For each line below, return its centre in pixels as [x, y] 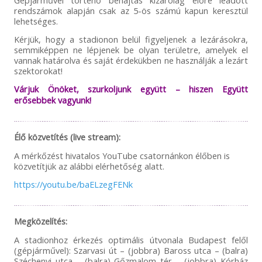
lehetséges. [36, 21]
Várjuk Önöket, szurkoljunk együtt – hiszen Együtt [131, 89]
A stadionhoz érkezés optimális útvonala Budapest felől [131, 240]
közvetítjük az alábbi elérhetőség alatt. [89, 166]
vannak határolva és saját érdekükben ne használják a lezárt [131, 61]
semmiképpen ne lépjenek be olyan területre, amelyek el [131, 50]
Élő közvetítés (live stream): [67, 137]
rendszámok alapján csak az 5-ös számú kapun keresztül [131, 11]
